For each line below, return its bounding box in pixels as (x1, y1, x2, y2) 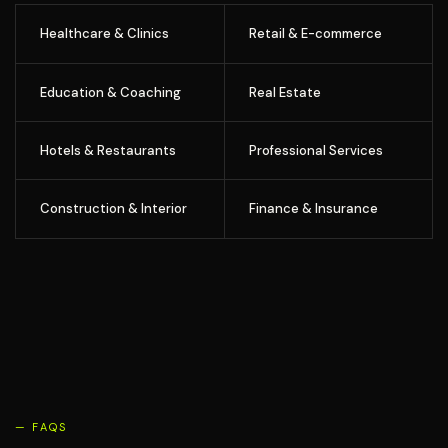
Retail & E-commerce (248, 25, 382, 43)
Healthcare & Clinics (40, 25, 169, 43)
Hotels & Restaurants (40, 142, 176, 160)
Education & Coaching (40, 83, 181, 101)
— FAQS (15, 419, 68, 434)
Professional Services (248, 142, 383, 160)
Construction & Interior (40, 200, 187, 218)
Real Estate (248, 83, 321, 101)
